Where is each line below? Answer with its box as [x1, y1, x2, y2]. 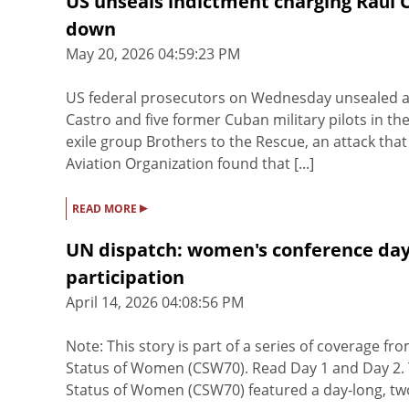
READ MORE [72, 201, 140, 217]
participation [66, 265, 184, 290]
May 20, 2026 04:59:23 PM [66, 44, 240, 65]
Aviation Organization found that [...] [66, 153, 314, 174]
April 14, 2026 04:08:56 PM [66, 292, 244, 313]
